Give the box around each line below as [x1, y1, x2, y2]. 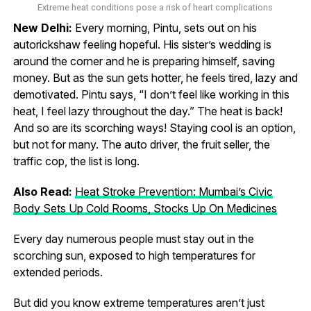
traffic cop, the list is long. [12, 153, 140, 168]
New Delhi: [12, 20, 72, 35]
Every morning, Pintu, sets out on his [72, 20, 257, 35]
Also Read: [12, 184, 75, 199]
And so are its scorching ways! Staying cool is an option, [12, 120, 296, 135]
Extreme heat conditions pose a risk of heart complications [37, 1, 274, 12]
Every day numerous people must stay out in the [12, 231, 254, 246]
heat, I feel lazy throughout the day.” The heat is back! [12, 103, 283, 118]
